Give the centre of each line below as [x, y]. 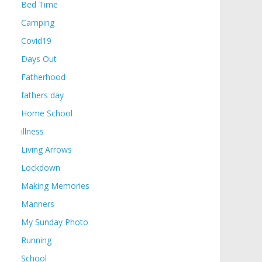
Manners [38, 204]
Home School [47, 113]
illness [32, 131]
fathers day [42, 95]
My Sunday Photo [55, 222]
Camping [38, 23]
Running [36, 240]
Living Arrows [46, 149]
